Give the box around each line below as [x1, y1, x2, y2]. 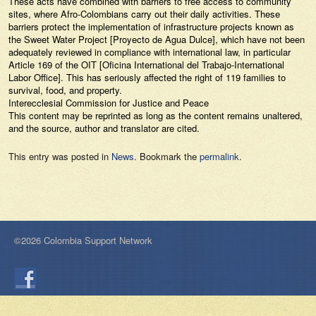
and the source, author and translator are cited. [8, 121, 200, 135]
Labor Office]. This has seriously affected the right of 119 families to [8, 71, 286, 84]
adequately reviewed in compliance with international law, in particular [8, 45, 291, 59]
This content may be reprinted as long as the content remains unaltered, [8, 109, 303, 122]
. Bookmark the [134, 150, 200, 163]
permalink [200, 150, 239, 163]
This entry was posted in [8, 150, 111, 163]
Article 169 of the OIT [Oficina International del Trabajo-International [8, 58, 284, 71]
